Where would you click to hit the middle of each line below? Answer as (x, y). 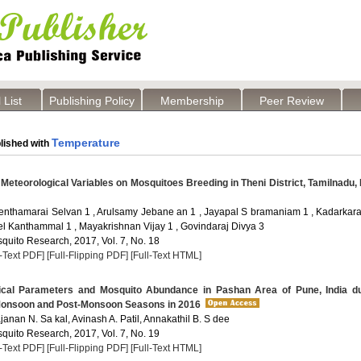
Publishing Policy (92, 101)
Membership (192, 101)
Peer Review (292, 101)
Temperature (86, 143)
